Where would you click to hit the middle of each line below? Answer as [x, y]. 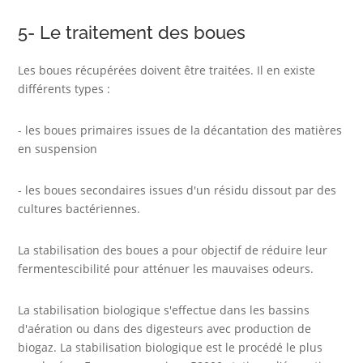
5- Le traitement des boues [132, 33]
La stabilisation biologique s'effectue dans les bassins [164, 310]
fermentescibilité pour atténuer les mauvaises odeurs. [166, 269]
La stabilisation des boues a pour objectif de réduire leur [173, 250]
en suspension [58, 149]
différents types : [64, 89]
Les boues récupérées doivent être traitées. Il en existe [167, 70]
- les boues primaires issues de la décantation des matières [180, 130]
